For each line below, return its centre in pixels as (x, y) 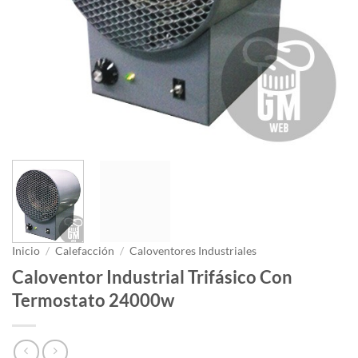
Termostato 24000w (93, 300)
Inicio (26, 251)
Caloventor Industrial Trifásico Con (152, 276)
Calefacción (85, 251)
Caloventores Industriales (193, 251)
